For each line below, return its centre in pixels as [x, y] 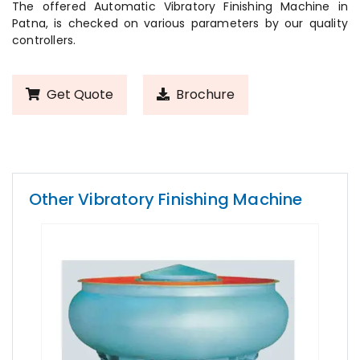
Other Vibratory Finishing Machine [166, 200]
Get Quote [78, 95]
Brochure [204, 95]
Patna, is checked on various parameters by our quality [180, 24]
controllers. [44, 41]
